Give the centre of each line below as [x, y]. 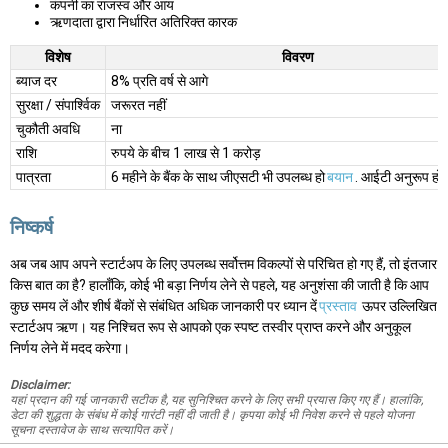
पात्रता [33, 177]
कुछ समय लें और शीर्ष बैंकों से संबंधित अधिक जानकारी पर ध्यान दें [163, 306]
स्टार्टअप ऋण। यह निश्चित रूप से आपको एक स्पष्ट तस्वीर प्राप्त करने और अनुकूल [210, 327]
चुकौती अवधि [48, 129]
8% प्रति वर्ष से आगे [159, 81]
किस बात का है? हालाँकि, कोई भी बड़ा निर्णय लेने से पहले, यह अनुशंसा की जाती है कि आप [219, 285]
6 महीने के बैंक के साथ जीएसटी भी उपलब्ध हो [218, 177]
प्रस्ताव [338, 306]
